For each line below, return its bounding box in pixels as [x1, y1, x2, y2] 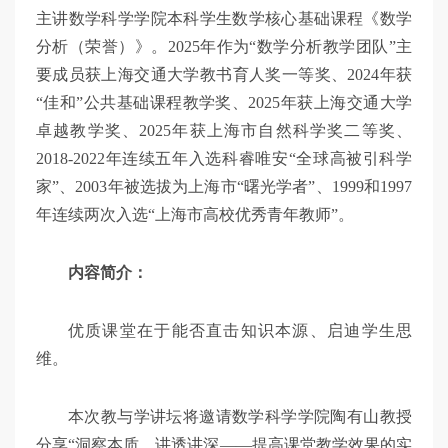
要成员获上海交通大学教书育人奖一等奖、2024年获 [35, 66, 413, 84]
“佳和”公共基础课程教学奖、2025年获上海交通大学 [35, 94, 413, 112]
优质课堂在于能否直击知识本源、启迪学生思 [67, 322, 413, 340]
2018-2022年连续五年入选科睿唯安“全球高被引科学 [35, 150, 413, 168]
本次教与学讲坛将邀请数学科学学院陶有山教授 [67, 408, 413, 426]
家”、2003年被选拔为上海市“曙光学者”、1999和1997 [35, 178, 413, 196]
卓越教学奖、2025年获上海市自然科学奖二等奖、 [35, 122, 413, 140]
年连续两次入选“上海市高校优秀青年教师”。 [35, 206, 354, 224]
